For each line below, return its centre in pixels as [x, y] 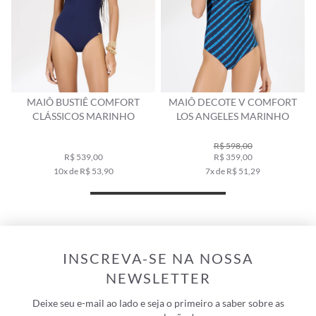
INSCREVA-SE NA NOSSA [158, 259]
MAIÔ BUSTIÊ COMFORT [83, 102]
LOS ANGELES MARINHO [233, 116]
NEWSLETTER [158, 278]
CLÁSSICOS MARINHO [83, 116]
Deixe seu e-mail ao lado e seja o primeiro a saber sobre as [158, 303]
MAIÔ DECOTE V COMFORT [233, 102]
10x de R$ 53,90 [83, 171]
